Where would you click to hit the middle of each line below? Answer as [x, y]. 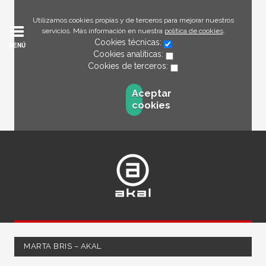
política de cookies [194, 31]
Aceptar [151, 94]
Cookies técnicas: [129, 42]
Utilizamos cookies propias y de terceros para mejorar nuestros [133, 20]
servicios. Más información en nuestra [103, 31]
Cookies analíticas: [129, 54]
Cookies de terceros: [129, 66]
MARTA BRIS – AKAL [63, 246]
